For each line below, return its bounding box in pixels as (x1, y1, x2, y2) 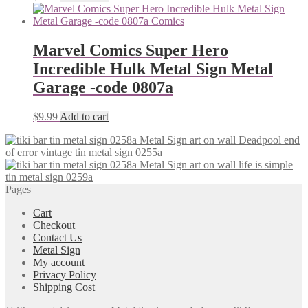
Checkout (33, 219, 75, 232)
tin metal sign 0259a (5, 171, 93, 184)
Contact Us (33, 232, 82, 244)
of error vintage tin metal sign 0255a (5, 146, 162, 159)
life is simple (239, 159, 293, 171)
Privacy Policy (33, 269, 96, 281)
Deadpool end (239, 134, 300, 146)
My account (33, 256, 85, 269)
